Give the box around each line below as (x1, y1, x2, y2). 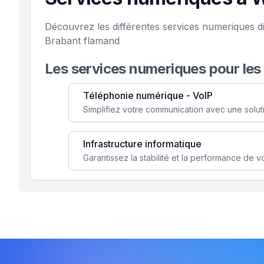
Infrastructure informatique (83, 138, 202, 150)
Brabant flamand (45, 35, 120, 47)
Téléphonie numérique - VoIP (83, 90, 213, 101)
